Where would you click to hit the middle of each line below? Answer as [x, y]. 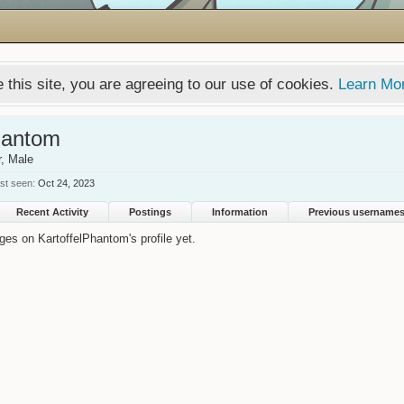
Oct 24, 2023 [66, 183]
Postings [150, 211]
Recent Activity [52, 211]
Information [240, 211]
